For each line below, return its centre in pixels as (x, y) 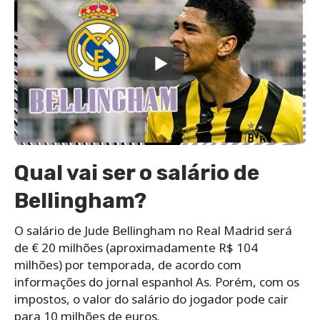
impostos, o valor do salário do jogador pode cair (151, 299)
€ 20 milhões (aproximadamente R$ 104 (145, 248)
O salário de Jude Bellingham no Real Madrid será (153, 231)
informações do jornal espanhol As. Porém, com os (157, 282)
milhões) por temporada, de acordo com (128, 265)
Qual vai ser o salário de (137, 173)
